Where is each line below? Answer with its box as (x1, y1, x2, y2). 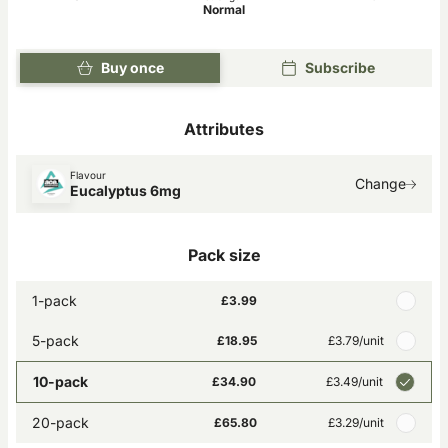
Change (355, 175, 406, 192)
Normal (202, 2, 245, 17)
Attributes (184, 119, 264, 139)
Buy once (100, 59, 164, 76)
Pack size (187, 245, 261, 265)
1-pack (32, 292, 77, 309)
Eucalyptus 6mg (70, 182, 181, 199)
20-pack (32, 414, 89, 431)
